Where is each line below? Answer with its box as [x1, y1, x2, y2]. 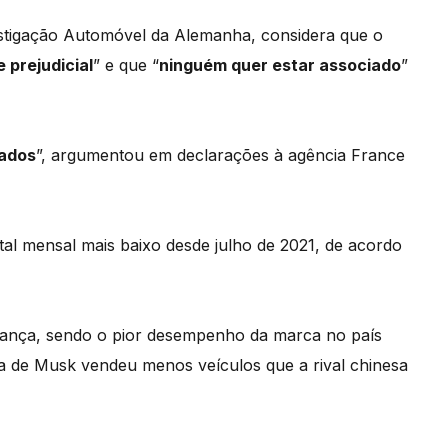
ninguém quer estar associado [159, 55, 401, 76]
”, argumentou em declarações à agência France [36, 145, 405, 166]
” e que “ [93, 55, 159, 76]
